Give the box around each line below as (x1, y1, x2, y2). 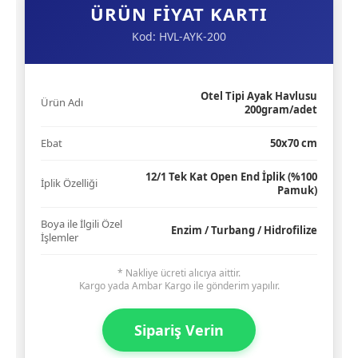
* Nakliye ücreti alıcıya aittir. (117, 266, 241, 280)
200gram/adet (245, 102, 317, 117)
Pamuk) (277, 183, 317, 197)
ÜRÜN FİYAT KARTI (90, 2, 268, 26)
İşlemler (41, 230, 78, 245)
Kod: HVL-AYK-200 (132, 29, 226, 44)
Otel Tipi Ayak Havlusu (201, 89, 317, 103)
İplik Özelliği (41, 176, 97, 190)
